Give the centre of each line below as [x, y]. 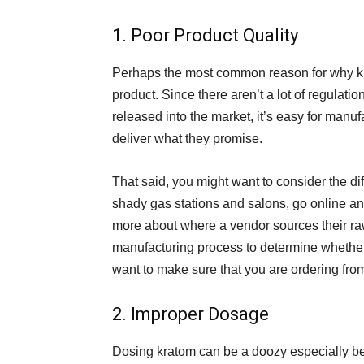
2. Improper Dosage [191, 314]
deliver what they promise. [187, 139]
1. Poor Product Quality [205, 35]
